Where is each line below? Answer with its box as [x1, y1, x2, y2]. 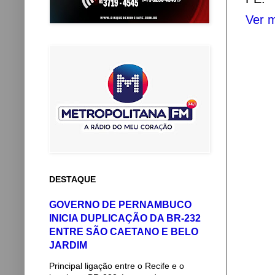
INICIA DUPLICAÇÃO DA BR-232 [49, 212, 201, 223]
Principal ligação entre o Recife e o [49, 261, 184, 271]
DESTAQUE [49, 174, 96, 184]
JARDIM [49, 239, 87, 250]
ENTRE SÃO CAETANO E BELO [49, 226, 198, 237]
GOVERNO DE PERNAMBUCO [49, 199, 192, 210]
